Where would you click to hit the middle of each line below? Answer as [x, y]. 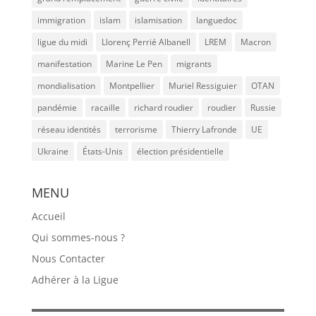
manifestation [64, 63]
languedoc [216, 20]
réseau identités [69, 129]
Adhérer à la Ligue [75, 279]
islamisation [158, 20]
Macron [255, 42]
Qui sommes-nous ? [78, 237]
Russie [263, 107]
